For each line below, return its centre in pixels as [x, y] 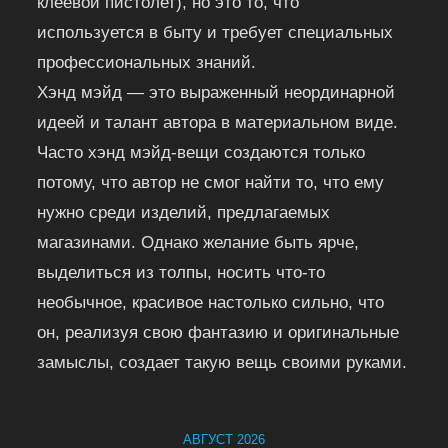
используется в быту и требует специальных [215, 32]
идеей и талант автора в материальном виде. [218, 122]
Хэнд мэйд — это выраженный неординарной [216, 92]
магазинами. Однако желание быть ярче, [198, 242]
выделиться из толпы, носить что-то [181, 272]
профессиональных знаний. [147, 62]
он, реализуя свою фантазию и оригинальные [218, 332]
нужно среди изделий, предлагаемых [184, 212]
